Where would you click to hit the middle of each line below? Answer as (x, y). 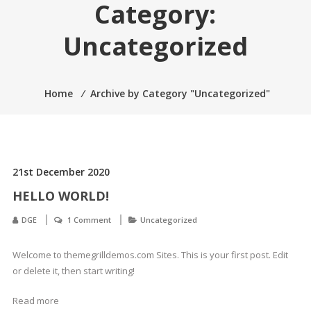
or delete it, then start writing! (73, 271)
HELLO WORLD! (60, 196)
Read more (35, 301)
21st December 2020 (61, 172)
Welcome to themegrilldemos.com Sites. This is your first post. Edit (150, 255)
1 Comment (89, 220)
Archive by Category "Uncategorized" (180, 93)
